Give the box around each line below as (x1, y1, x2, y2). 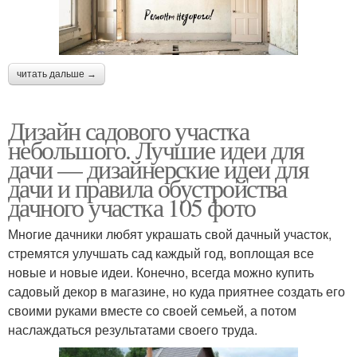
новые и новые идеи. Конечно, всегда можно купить (8, 263, 314, 282)
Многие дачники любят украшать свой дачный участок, (8, 225, 331, 244)
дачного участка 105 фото (8, 190, 256, 225)
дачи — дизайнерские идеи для (8, 151, 309, 186)
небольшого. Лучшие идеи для (8, 132, 304, 167)
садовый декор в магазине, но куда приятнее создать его (8, 282, 345, 301)
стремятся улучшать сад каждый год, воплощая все (8, 244, 314, 263)
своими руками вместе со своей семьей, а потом (8, 301, 296, 320)
